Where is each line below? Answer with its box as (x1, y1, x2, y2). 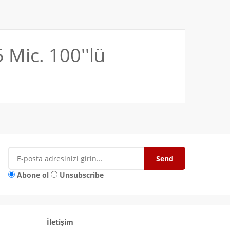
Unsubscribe (60, 170, 104, 180)
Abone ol (17, 170, 49, 180)
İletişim (47, 217, 73, 227)
